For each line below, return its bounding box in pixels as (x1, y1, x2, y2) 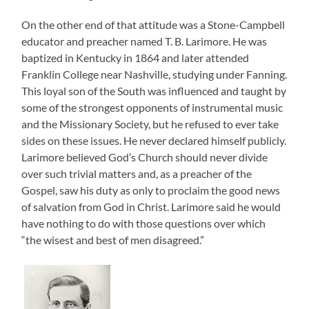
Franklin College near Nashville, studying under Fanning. (21, 68, 288, 81)
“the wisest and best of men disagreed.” (21, 233, 205, 247)
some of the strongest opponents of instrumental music (21, 101, 283, 114)
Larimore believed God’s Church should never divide (21, 150, 268, 164)
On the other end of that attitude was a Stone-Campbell (21, 18, 286, 32)
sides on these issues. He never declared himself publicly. (21, 134, 287, 148)
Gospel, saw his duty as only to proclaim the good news (21, 183, 281, 197)
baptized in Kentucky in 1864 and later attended (21, 51, 250, 65)
